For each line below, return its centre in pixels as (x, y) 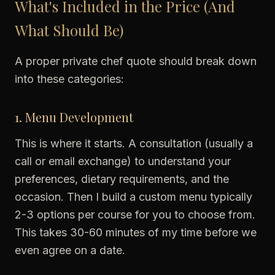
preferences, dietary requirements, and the (122, 179)
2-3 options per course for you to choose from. (135, 215)
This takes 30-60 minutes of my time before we (136, 232)
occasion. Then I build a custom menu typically (134, 197)
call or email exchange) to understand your (123, 161)
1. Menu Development (74, 117)
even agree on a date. (70, 250)
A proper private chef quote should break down (136, 61)
